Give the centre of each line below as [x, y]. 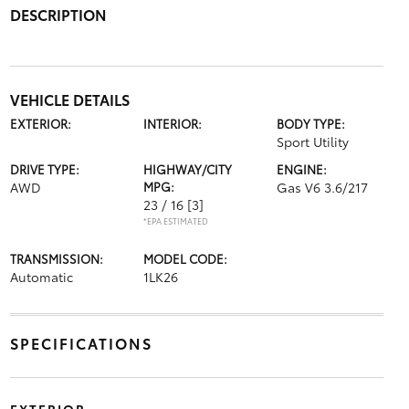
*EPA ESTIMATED [175, 220]
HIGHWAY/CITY [187, 168]
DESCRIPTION [58, 14]
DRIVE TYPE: [44, 168]
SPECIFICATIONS [81, 342]
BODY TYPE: [311, 123]
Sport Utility [313, 141]
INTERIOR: [172, 123]
